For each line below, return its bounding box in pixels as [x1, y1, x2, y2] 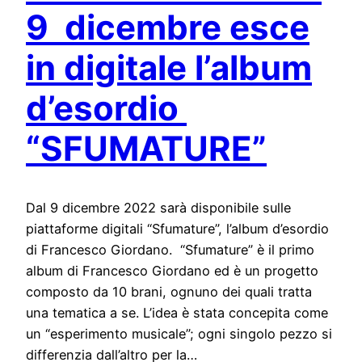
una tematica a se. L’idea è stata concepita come [26, 305, 328, 322]
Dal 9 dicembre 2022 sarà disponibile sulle [26, 200, 291, 217]
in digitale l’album [26, 47, 312, 89]
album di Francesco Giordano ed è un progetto [26, 263, 318, 280]
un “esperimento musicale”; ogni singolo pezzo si [26, 326, 332, 343]
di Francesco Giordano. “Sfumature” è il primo [26, 242, 314, 259]
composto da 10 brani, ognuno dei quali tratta [26, 284, 312, 301]
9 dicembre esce [26, 6, 309, 48]
